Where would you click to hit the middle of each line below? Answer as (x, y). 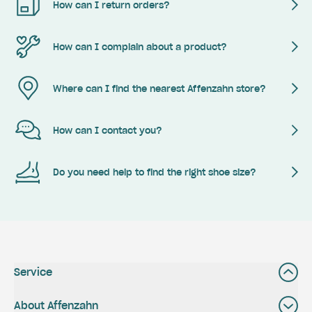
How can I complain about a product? (140, 47)
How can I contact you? (108, 130)
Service (33, 272)
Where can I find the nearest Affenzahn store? (159, 88)
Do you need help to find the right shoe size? (155, 172)
